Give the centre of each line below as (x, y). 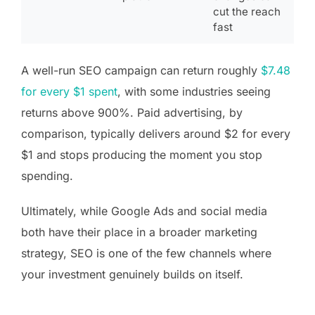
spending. (47, 175)
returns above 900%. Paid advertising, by (132, 112)
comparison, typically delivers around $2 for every (156, 133)
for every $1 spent (69, 91)
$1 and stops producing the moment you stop (142, 154)
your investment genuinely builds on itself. (134, 274)
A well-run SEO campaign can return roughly (141, 70)
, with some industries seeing (194, 91)
